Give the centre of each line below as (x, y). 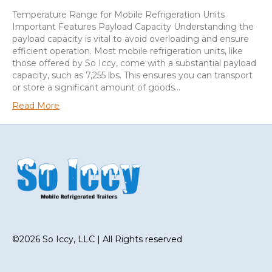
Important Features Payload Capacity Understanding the (133, 26)
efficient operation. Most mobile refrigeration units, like (127, 51)
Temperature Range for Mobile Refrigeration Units (118, 14)
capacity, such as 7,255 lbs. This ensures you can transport (132, 75)
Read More (36, 105)
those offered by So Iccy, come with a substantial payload (134, 63)
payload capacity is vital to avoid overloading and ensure (131, 39)
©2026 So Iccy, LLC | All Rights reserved (97, 240)
